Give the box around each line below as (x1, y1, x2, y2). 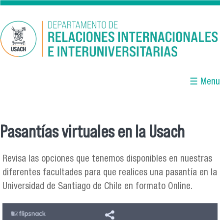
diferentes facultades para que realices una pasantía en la (2, 168, 217, 178)
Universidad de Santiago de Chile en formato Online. (2, 182, 195, 192)
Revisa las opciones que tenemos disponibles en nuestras (2, 155, 212, 165)
